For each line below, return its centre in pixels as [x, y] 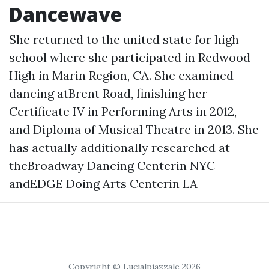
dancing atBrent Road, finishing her [108, 93]
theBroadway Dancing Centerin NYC [112, 165]
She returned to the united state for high [124, 39]
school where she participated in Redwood [130, 57]
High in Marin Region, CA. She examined [121, 75]
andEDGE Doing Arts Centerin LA [103, 183]
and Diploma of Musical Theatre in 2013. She [134, 129]
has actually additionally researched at [119, 147]
